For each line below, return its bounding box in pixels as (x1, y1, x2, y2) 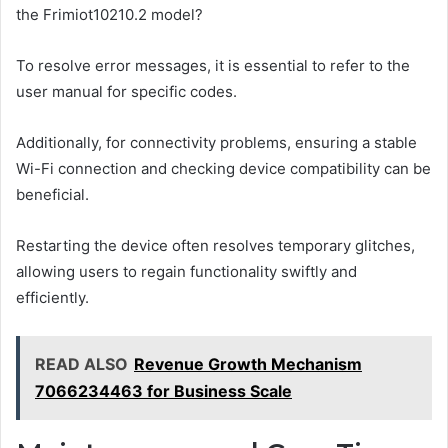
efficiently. (16, 288, 89, 308)
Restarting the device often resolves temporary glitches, (16, 236, 415, 256)
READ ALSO (35, 354, 128, 375)
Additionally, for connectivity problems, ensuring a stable (16, 133, 417, 153)
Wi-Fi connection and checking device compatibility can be (16, 159, 431, 179)
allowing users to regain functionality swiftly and (16, 262, 357, 282)
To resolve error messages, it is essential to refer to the (16, 56, 410, 76)
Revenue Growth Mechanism (134, 354, 362, 375)
